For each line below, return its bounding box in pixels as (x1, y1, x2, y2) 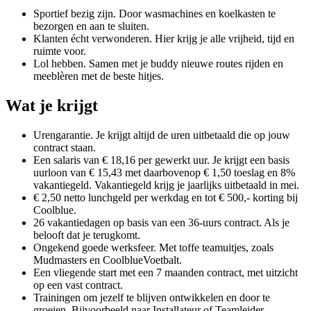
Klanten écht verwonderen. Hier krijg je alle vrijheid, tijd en (33, 32, 294, 44)
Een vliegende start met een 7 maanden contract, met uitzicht (33, 266, 298, 278)
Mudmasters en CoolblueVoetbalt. (33, 253, 182, 266)
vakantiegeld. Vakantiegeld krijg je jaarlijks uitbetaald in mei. (33, 178, 299, 191)
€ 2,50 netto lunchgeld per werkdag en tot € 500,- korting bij (33, 191, 298, 203)
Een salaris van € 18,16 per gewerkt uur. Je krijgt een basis (33, 153, 289, 166)
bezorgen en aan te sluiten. (33, 19, 149, 32)
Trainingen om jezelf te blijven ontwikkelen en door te (33, 291, 270, 303)
